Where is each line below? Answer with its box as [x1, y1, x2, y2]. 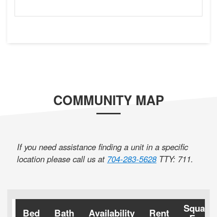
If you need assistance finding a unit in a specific [17, 141, 188, 153]
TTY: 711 [159, 153, 191, 165]
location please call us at [17, 153, 107, 165]
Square [184, 201, 213, 215]
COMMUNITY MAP [53, 91, 164, 109]
